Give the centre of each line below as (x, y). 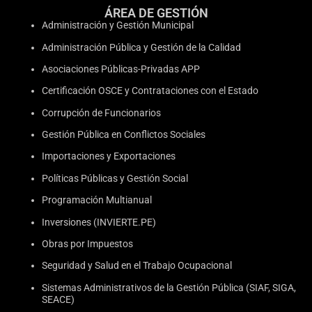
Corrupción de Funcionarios (101, 112)
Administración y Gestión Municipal (118, 25)
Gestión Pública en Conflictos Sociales (124, 135)
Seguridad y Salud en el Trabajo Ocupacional (137, 266)
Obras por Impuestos (87, 244)
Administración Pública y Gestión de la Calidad (141, 47)
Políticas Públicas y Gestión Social (115, 178)
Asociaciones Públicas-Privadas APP (121, 69)
